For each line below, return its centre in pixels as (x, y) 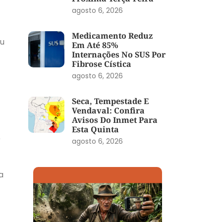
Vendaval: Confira (108, 110)
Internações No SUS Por (118, 54)
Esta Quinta (95, 129)
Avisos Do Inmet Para (114, 120)
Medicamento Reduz (112, 35)
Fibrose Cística (101, 64)
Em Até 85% (95, 45)
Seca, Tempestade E (110, 101)
